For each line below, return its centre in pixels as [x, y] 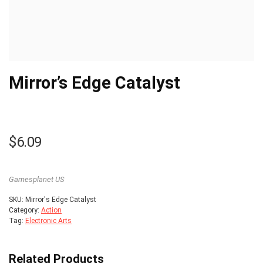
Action [51, 210]
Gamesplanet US [36, 179]
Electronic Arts [48, 221]
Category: [25, 210]
